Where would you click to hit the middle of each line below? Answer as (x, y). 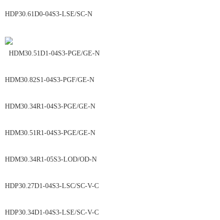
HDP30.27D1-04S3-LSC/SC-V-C (109, 186)
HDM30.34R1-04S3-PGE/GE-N (109, 106)
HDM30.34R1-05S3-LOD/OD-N (110, 159)
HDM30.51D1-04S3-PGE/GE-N (110, 53)
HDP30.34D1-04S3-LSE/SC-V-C (109, 212)
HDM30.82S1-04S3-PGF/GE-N (109, 80)
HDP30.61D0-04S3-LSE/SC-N (51, 14)
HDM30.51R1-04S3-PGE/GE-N (109, 133)
